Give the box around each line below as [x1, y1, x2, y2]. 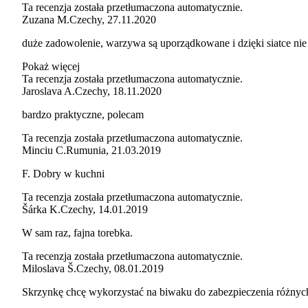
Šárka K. [22, 203, 60, 215]
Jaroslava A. [22, 85, 75, 97]
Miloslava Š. [22, 262, 76, 274]
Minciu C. [22, 144, 66, 156]
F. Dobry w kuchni [22, 167, 104, 179]
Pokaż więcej [22, 60, 80, 72]
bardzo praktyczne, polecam [22, 108, 144, 120]
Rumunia [66, 144, 106, 156]
